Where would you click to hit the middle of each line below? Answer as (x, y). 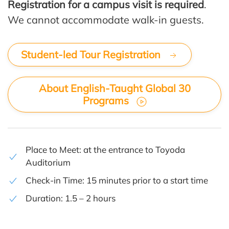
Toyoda (170, 149)
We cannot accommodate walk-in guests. (107, 19)
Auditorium (48, 162)
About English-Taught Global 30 (114, 88)
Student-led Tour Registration (92, 54)
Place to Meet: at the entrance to (90, 149)
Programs (107, 100)
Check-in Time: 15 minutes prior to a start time (117, 180)
